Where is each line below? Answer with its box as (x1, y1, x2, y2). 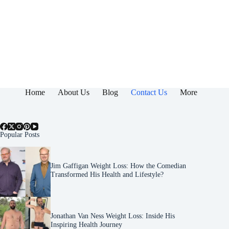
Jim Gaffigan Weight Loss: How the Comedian (50, 161, 186, 170)
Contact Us (130, 88, 167, 97)
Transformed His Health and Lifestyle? (50, 170, 164, 178)
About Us (57, 88, 89, 97)
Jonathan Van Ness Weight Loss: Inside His (50, 212, 175, 220)
